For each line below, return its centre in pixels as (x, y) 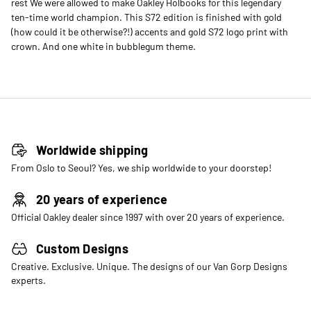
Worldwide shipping (92, 150)
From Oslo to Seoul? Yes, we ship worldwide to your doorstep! (141, 168)
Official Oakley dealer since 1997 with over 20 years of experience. (148, 217)
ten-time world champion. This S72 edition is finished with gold (146, 17)
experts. (28, 280)
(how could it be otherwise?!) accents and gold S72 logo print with (150, 32)
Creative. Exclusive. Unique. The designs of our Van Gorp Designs (149, 267)
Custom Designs (82, 249)
